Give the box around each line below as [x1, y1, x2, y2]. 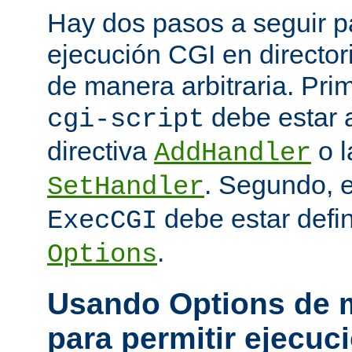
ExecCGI [47, 206, 157, 236]
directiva [47, 136, 154, 167]
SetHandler [47, 172, 204, 203]
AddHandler [154, 138, 311, 169]
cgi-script [47, 104, 204, 135]
